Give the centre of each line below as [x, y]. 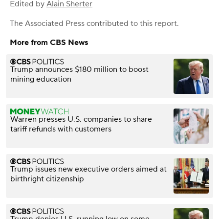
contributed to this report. [132, 24]
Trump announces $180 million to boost [79, 70]
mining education [41, 79]
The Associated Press [47, 24]
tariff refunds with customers [61, 129]
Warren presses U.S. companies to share [81, 120]
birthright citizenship [47, 179]
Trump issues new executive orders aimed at [88, 169]
